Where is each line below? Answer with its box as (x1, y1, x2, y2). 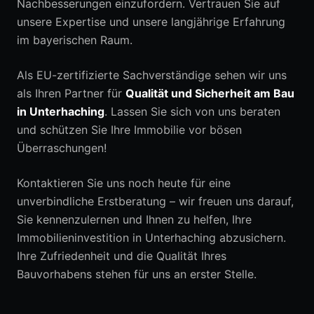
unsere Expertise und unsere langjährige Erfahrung (17, 15, 285, 29)
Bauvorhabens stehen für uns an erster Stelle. (17, 267, 257, 281)
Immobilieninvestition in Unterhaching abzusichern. (17, 231, 286, 245)
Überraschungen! (17, 141, 107, 155)
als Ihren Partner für (17, 86, 125, 100)
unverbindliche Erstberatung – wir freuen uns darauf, (17, 194, 294, 208)
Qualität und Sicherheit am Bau (125, 86, 294, 100)
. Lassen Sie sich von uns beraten (104, 104, 280, 118)
